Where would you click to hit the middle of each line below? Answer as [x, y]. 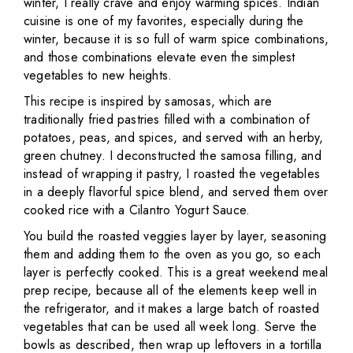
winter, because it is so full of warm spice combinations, [176, 39]
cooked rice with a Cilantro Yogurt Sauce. [137, 210]
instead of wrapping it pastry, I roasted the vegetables [172, 174]
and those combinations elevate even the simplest [160, 57]
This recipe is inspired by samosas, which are [148, 101]
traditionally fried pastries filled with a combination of [167, 119]
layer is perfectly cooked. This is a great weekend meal [176, 272]
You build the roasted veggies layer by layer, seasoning [175, 236]
